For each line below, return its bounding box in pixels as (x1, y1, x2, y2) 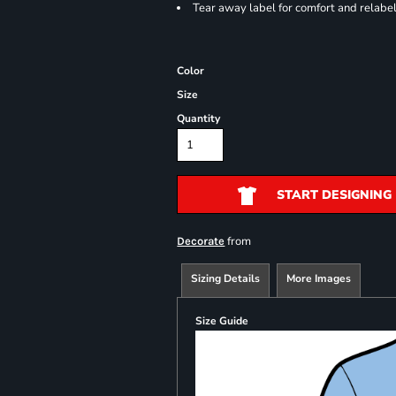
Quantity (177, 111, 221, 126)
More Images (286, 271, 352, 286)
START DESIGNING (276, 187, 392, 204)
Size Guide (195, 314, 249, 328)
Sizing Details (191, 271, 261, 286)
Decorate (177, 234, 225, 247)
